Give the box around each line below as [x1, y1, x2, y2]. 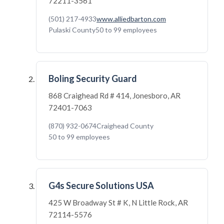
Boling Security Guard [48, 73, 137, 84]
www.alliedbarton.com [96, 14, 166, 23]
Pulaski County [48, 25, 95, 34]
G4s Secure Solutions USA [48, 180, 154, 191]
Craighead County [96, 121, 153, 130]
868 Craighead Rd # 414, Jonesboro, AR [48, 91, 180, 100]
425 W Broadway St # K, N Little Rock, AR [48, 198, 188, 207]
